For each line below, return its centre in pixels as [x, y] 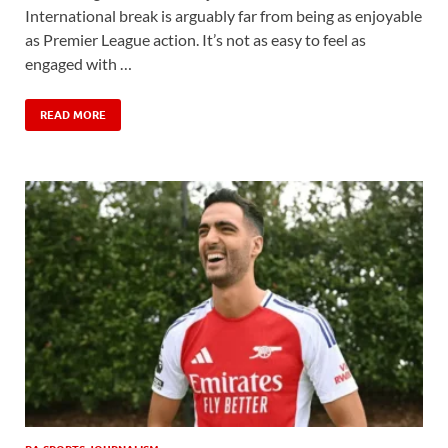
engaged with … [78, 64]
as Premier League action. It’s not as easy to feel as [195, 40]
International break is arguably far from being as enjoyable [223, 16]
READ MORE [73, 115]
